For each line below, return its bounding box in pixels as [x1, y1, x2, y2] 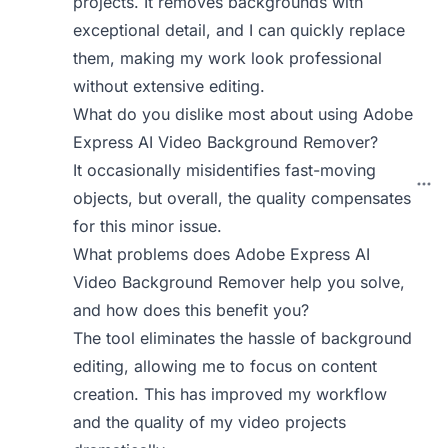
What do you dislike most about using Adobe [73, 104, 414, 124]
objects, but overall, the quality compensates [73, 188, 412, 208]
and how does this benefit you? [73, 300, 310, 320]
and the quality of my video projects [73, 412, 347, 432]
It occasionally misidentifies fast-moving [73, 160, 377, 180]
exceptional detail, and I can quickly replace [73, 20, 406, 40]
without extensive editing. [73, 76, 266, 96]
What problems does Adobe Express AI [73, 244, 371, 264]
